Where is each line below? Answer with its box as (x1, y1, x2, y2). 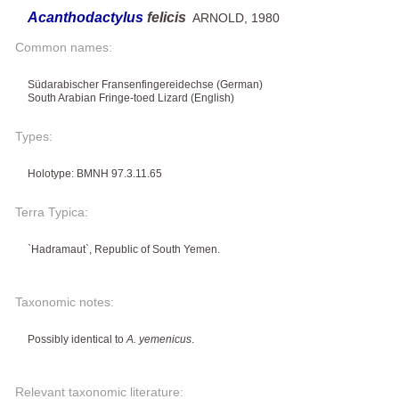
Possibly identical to (28, 332, 126, 346)
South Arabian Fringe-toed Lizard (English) (28, 91, 234, 104)
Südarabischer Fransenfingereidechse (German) (28, 77, 263, 91)
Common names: (15, 39, 112, 54)
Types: (15, 128, 53, 143)
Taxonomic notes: (15, 294, 114, 309)
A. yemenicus (126, 332, 191, 346)
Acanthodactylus (28, 9, 147, 25)
